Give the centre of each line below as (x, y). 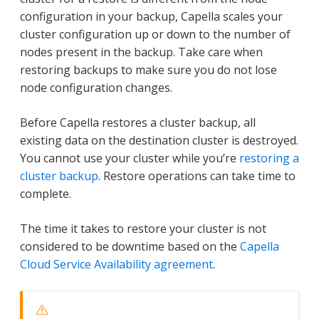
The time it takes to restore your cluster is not (143, 228)
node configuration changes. (96, 87)
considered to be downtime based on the (130, 246)
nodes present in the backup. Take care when (141, 52)
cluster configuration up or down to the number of (155, 34)
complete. (46, 193)
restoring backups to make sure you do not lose (148, 69)
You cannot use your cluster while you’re (130, 158)
